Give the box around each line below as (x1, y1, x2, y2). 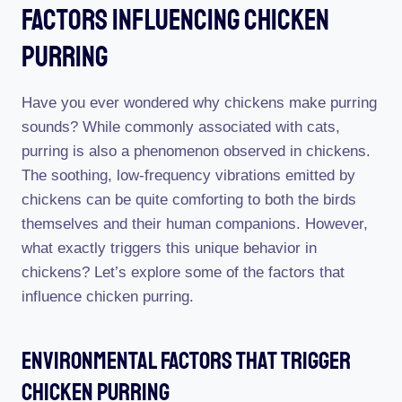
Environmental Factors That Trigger (22, 345, 351, 376)
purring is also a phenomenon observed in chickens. (22, 143, 371, 160)
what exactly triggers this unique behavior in (22, 240, 317, 257)
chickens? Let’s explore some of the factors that (22, 264, 345, 281)
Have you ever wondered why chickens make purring (22, 94, 377, 111)
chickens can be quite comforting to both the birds (22, 191, 356, 208)
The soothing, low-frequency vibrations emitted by (22, 167, 355, 184)
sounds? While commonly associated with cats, (22, 118, 340, 135)
